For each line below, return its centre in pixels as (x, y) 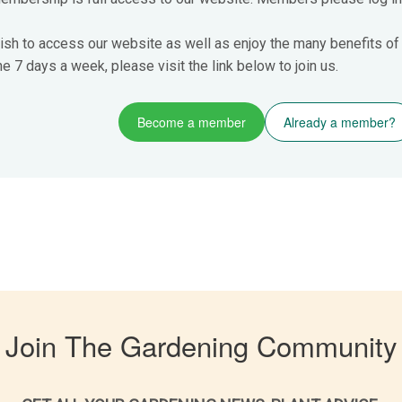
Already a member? (339, 122)
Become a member (191, 122)
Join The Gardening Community (201, 345)
